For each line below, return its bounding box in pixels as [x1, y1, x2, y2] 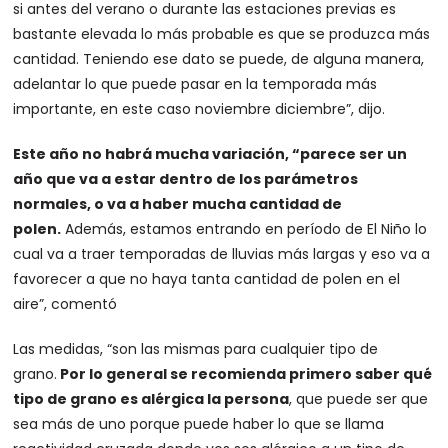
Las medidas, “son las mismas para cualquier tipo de [13, 339, 379, 359]
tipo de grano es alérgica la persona [13, 389, 290, 409]
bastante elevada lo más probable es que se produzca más [13, 24, 431, 44]
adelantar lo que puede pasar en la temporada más [13, 74, 378, 94]
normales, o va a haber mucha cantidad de [13, 194, 343, 214]
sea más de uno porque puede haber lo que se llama [13, 414, 385, 434]
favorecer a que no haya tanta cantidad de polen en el [13, 269, 401, 289]
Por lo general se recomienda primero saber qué [57, 364, 433, 384]
